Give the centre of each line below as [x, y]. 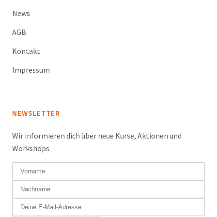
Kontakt [26, 51]
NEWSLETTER [36, 113]
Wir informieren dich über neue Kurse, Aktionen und [97, 136]
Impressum [31, 70]
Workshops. [31, 148]
